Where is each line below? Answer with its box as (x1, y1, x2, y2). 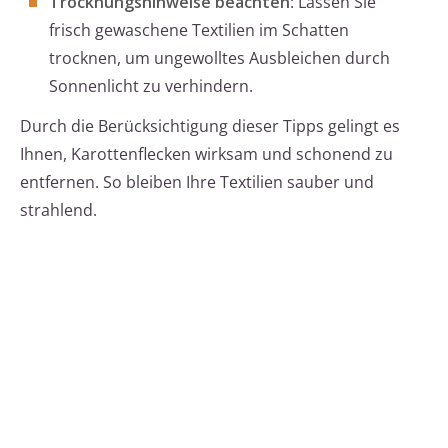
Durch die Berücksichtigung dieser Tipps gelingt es (20, 115, 400, 138)
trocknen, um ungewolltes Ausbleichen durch (49, 47, 390, 70)
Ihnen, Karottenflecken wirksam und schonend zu (20, 143, 393, 166)
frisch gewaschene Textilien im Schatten (49, 19, 349, 42)
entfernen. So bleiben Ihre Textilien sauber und (20, 171, 374, 194)
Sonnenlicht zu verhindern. (49, 75, 253, 98)
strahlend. (20, 199, 97, 222)
